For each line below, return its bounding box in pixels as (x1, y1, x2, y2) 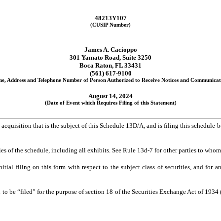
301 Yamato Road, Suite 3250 (70, 54, 151, 62)
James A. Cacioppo (84, 46, 137, 54)
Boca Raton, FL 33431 (79, 62, 142, 70)
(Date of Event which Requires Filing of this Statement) (44, 100, 177, 106)
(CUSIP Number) (90, 22, 131, 28)
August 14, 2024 (88, 92, 133, 100)
